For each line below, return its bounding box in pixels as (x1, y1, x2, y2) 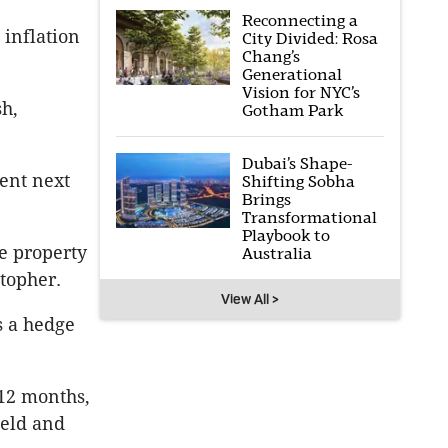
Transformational (241, 208, 377, 227)
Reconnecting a (241, 11, 358, 30)
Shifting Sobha (241, 172, 355, 191)
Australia (241, 244, 312, 263)
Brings (241, 190, 291, 209)
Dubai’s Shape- (241, 154, 352, 173)
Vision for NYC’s (241, 83, 360, 102)
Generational (241, 65, 342, 84)
